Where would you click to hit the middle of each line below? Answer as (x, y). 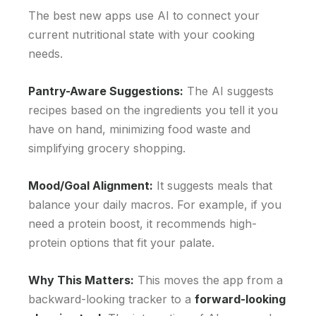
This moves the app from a (208, 280)
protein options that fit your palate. (121, 243)
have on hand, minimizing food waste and (139, 129)
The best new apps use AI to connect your (144, 16)
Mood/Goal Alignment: (91, 186)
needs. (45, 54)
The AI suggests (229, 91)
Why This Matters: (81, 280)
